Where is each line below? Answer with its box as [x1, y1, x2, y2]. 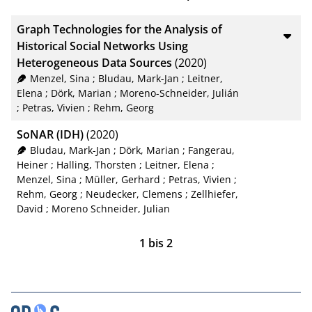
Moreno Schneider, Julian [52, 201, 170, 215]
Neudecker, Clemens [86, 187, 182, 201]
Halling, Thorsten [56, 157, 136, 171]
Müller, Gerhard [85, 172, 160, 186]
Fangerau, [187, 143, 235, 157]
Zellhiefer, [191, 187, 238, 201]
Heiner [17, 157, 48, 171]
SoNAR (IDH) [17, 126, 84, 142]
